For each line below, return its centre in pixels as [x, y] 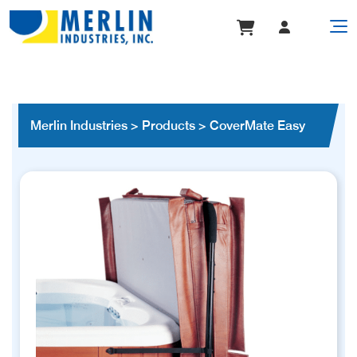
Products [169, 126]
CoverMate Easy [257, 126]
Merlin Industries [79, 126]
